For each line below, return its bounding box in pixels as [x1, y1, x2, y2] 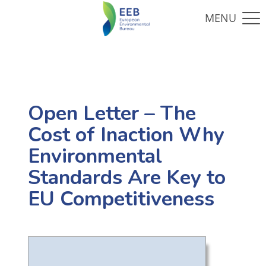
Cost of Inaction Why [27, 121, 224, 149]
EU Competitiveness [27, 185, 214, 213]
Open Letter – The [27, 100, 196, 128]
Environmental [27, 142, 162, 170]
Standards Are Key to [27, 164, 226, 192]
